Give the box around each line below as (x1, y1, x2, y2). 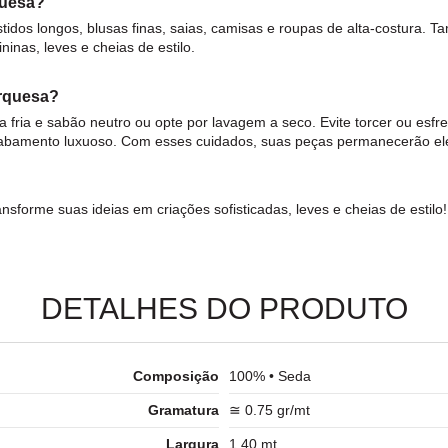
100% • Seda (229, 367, 311, 384)
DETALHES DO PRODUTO (40, 291, 408, 325)
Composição (133, 367, 219, 384)
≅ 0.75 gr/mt (229, 401, 310, 418)
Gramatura (148, 401, 219, 418)
